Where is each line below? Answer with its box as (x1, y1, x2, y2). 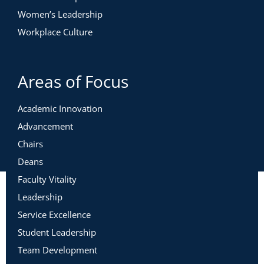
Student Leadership (18, 226, 96, 238)
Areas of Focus (18, 70, 128, 93)
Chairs (18, 138, 43, 150)
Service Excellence (18, 209, 91, 220)
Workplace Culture (18, 26, 93, 38)
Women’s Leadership (18, 8, 103, 20)
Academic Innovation (18, 103, 103, 114)
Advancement (18, 120, 73, 132)
